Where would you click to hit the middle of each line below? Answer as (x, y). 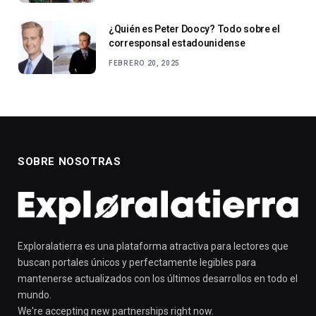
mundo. (35, 295)
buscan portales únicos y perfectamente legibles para (137, 263)
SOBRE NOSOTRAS (69, 162)
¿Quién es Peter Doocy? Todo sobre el (194, 29)
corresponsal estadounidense (177, 43)
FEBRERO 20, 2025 (145, 63)
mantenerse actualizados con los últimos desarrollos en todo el (158, 279)
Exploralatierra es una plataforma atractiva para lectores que (153, 247)
